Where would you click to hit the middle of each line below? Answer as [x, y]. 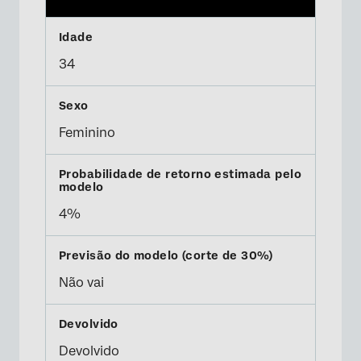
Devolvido [89, 351]
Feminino [87, 133]
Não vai [81, 282]
